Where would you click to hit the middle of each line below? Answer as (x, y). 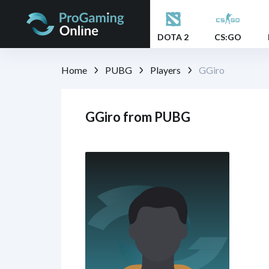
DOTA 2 (173, 37)
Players (165, 70)
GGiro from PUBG (138, 117)
